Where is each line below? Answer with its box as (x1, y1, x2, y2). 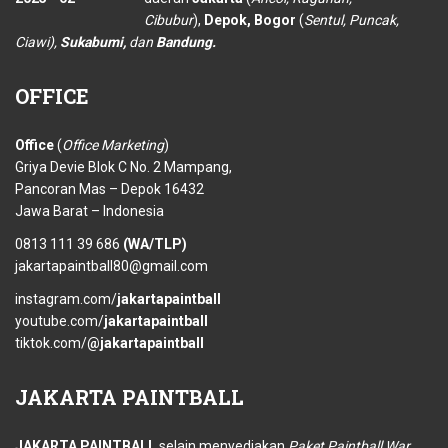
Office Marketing (62, 137, 164, 154)
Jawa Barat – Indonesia (15, 203, 164, 220)
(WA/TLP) (123, 236, 187, 253)
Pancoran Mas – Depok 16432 (15, 181, 204, 198)
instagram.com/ (15, 291, 117, 308)
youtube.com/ (15, 313, 104, 330)
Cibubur (144, 12, 193, 29)
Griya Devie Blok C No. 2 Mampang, (15, 159, 232, 176)
